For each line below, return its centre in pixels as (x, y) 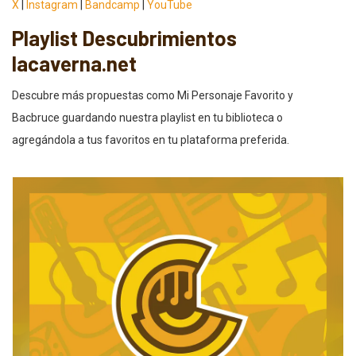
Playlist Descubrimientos (124, 37)
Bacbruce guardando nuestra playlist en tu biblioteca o (147, 117)
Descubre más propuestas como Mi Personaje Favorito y (153, 95)
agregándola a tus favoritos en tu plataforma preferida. (151, 139)
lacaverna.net (74, 63)
